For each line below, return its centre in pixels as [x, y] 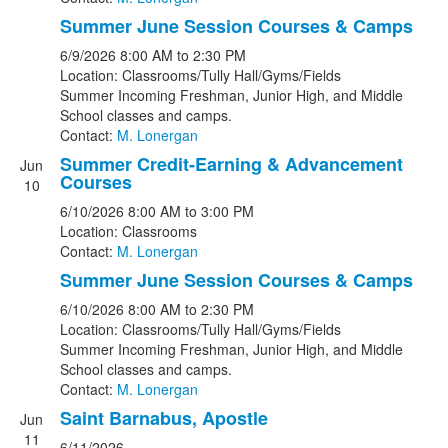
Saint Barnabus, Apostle [164, 418]
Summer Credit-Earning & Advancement [231, 164]
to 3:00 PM [219, 211]
